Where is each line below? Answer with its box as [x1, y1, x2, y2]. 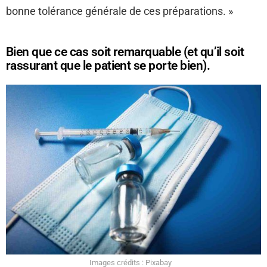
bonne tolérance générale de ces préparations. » [6, 5, 233, 18]
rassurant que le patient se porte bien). [6, 58, 210, 73]
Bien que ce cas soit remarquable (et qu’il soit [6, 45, 244, 60]
